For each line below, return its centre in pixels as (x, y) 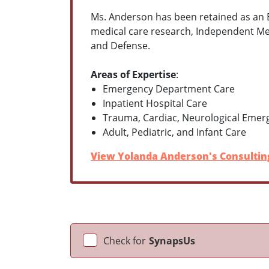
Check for (125, 240)
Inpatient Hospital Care (155, 103)
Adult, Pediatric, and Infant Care (174, 132)
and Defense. (120, 45)
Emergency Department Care (169, 89)
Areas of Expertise (133, 74)
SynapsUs (172, 240)
